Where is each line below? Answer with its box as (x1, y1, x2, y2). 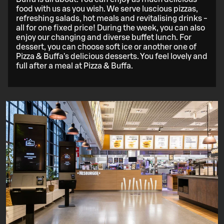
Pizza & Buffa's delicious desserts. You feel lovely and (16, 52, 207, 61)
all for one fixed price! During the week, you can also (16, 24, 205, 32)
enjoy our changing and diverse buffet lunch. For (16, 33, 191, 42)
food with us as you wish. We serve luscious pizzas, (16, 5, 198, 13)
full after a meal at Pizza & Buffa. (16, 62, 133, 70)
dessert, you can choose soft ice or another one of (16, 43, 196, 51)
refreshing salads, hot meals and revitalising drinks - (16, 14, 207, 23)
